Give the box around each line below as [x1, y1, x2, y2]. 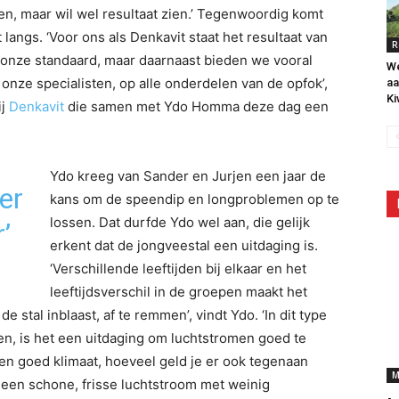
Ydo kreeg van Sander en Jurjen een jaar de [50, 167, 326, 184]
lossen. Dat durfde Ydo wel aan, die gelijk [50, 214, 310, 231]
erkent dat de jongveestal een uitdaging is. [50, 237, 318, 254]
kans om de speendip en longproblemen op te [50, 191, 339, 208]
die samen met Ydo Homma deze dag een [64, 98, 329, 115]
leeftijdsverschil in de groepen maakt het [50, 283, 307, 300]
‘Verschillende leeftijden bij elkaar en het [50, 260, 306, 277]
